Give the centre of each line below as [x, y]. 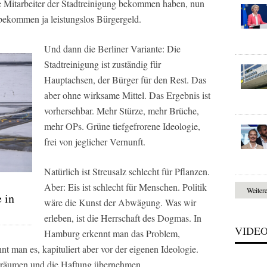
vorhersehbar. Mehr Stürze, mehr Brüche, [122, 110]
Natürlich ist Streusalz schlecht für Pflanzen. [127, 171]
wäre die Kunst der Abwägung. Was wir [120, 202]
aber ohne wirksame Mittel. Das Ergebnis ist [127, 95]
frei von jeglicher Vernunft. [95, 141]
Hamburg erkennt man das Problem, [112, 233]
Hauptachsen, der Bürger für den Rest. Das [125, 79]
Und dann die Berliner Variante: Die [112, 48]
